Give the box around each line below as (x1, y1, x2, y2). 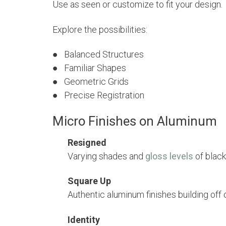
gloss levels (145, 150, 193, 161)
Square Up (68, 176, 111, 187)
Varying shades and (68, 150, 145, 161)
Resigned (68, 137, 106, 148)
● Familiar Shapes (52, 63, 126, 73)
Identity (68, 214, 100, 225)
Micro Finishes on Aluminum (52, 113, 220, 129)
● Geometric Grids (52, 76, 129, 87)
